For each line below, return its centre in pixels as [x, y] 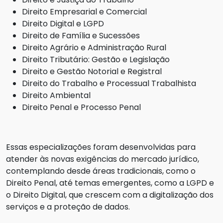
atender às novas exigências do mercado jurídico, [103, 159]
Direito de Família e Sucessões [81, 36]
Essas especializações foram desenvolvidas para [101, 147]
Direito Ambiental [56, 96]
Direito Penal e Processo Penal [81, 108]
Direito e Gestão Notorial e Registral [92, 72]
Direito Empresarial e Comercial [84, 12]
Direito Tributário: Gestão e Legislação [96, 60]
